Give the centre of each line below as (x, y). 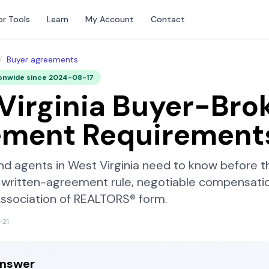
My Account (110, 19)
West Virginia (104, 165)
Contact (168, 19)
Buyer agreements (42, 59)
